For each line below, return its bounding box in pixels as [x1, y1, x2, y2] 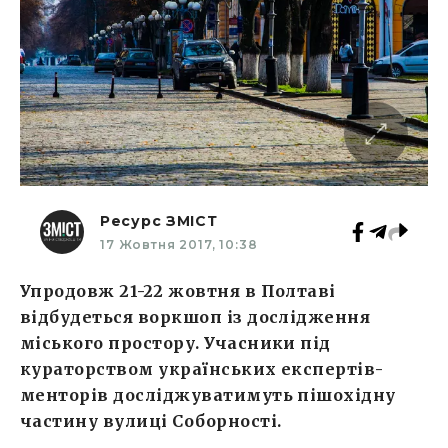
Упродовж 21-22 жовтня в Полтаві [20, 280, 336, 301]
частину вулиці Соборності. [20, 410, 282, 431]
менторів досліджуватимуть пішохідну [20, 384, 396, 405]
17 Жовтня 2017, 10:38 [100, 236, 258, 252]
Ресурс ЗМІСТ [100, 211, 218, 230]
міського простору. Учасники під [20, 332, 331, 353]
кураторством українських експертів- [20, 358, 384, 379]
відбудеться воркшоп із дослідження [20, 306, 371, 327]
